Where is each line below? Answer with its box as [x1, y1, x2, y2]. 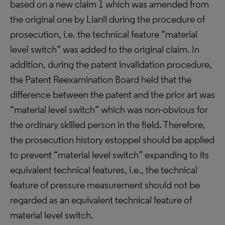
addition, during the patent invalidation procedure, [10, 58, 212, 70]
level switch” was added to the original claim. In [10, 43, 199, 55]
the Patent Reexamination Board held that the [10, 73, 191, 85]
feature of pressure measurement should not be [10, 179, 200, 191]
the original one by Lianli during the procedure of [10, 13, 205, 25]
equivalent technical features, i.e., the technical [10, 164, 197, 176]
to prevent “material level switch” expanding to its [10, 149, 209, 161]
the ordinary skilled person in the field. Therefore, [10, 119, 205, 131]
